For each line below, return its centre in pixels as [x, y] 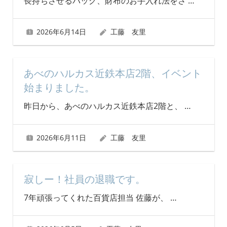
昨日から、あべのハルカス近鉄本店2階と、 [104, 106]
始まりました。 [59, 88]
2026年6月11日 [62, 137]
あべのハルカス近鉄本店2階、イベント [112, 74]
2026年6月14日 [62, 31]
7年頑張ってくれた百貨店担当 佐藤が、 [97, 198]
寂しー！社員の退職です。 [84, 179]
